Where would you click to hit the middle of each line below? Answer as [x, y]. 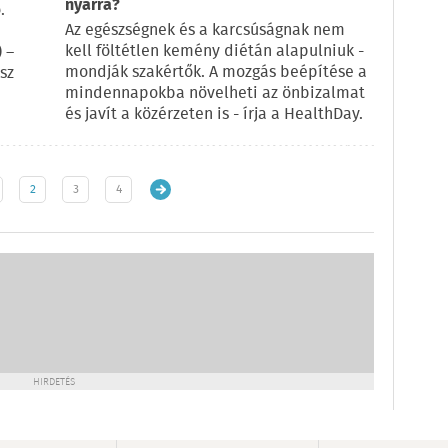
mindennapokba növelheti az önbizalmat [215, 93]
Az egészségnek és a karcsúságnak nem [205, 30]
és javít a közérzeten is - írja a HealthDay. [214, 114]
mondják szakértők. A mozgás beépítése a [216, 72]
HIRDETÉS [54, 382]
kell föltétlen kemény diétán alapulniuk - [214, 51]
